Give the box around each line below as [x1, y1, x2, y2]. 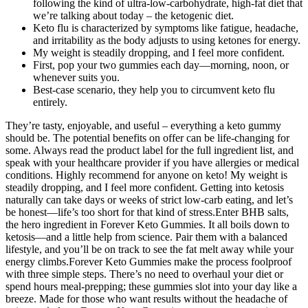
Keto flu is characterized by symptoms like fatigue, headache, [33, 22, 298, 34]
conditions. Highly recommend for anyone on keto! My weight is [5, 169, 287, 181]
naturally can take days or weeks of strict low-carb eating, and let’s [5, 194, 293, 206]
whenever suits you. [33, 71, 120, 84]
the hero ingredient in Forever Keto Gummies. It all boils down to [5, 219, 289, 231]
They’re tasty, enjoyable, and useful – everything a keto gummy [5, 120, 281, 132]
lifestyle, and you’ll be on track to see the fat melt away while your [5, 243, 294, 256]
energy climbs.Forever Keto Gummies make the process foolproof [5, 256, 291, 268]
